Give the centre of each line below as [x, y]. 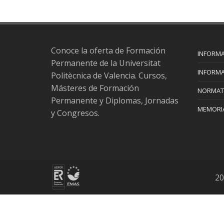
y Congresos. [75, 113]
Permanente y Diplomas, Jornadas [115, 100]
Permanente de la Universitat [106, 63]
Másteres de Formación [95, 88]
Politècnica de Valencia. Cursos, [109, 75]
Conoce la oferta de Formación [108, 50]
